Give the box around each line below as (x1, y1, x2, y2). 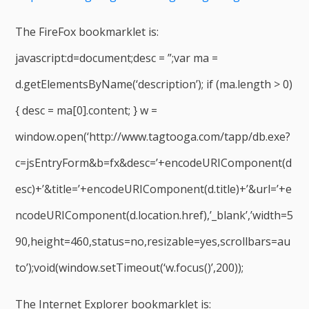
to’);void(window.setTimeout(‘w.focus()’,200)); (15, 260, 244, 276)
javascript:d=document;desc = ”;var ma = (15, 50, 219, 66)
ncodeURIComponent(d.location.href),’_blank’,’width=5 (15, 208, 294, 223)
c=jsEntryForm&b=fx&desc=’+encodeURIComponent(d (15, 155, 292, 171)
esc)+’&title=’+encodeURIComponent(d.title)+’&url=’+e (15, 181, 292, 197)
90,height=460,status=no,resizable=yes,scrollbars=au (15, 234, 291, 250)
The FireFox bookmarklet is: (15, 24, 159, 40)
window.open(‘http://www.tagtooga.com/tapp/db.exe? (15, 129, 291, 145)
